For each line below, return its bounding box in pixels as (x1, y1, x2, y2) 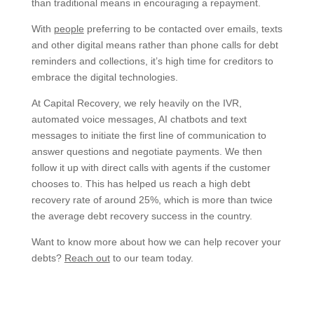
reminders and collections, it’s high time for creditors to (31, 55, 273, 67)
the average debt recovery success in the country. (31, 210, 255, 221)
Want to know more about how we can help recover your (31, 235, 281, 247)
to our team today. (109, 252, 193, 264)
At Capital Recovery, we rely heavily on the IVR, (31, 97, 242, 109)
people (53, 22, 84, 34)
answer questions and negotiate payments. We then (31, 145, 262, 157)
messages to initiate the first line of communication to (31, 129, 266, 141)
